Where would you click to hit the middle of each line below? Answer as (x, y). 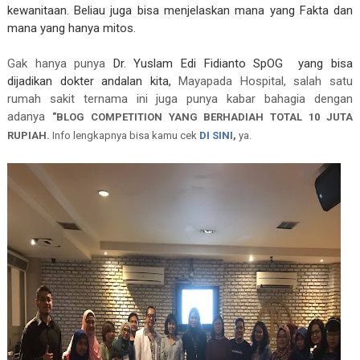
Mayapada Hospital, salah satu (266, 81)
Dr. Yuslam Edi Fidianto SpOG (198, 63)
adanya (29, 117)
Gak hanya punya (60, 63)
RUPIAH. (29, 135)
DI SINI (216, 135)
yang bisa (318, 63)
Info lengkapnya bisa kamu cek (124, 135)
